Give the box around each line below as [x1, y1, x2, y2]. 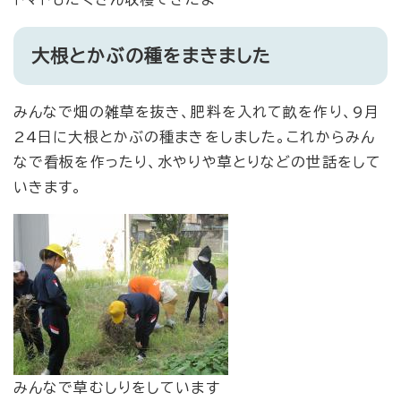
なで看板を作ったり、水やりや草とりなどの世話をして [13, 155, 381, 170]
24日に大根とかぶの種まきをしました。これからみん [13, 130, 375, 145]
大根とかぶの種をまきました [31, 46, 272, 64]
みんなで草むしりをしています [13, 380, 220, 396]
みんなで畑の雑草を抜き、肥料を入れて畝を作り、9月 [13, 105, 380, 120]
